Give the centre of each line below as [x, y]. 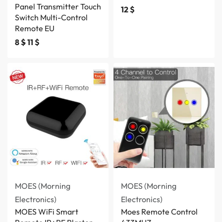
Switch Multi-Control [51, 17]
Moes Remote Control [159, 212]
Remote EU [35, 28]
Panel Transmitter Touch [58, 6]
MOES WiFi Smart [47, 212]
